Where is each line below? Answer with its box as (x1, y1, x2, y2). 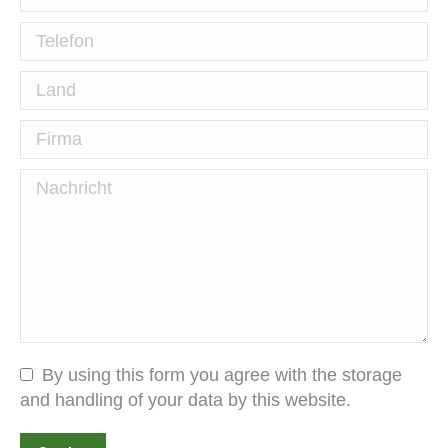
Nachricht (20, 171, 80, 188)
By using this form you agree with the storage (42, 365, 402, 386)
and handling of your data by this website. (20, 390, 351, 411)
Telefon (20, 24, 66, 41)
